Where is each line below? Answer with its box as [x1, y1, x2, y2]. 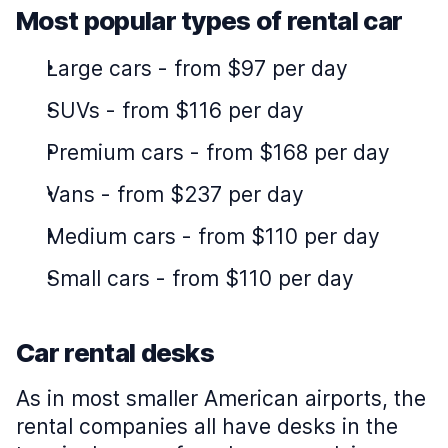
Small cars [46, 265, 150, 291]
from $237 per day [117, 181, 304, 207]
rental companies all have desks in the [16, 413, 398, 439]
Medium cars [46, 223, 176, 249]
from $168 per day [206, 139, 390, 165]
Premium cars [46, 139, 184, 165]
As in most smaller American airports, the [16, 385, 426, 411]
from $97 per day [174, 55, 348, 81]
